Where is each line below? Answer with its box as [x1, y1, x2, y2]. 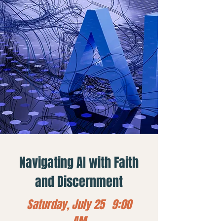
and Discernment [35, 172, 123, 191]
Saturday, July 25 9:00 [27, 196, 131, 213]
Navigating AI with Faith [19, 153, 139, 172]
